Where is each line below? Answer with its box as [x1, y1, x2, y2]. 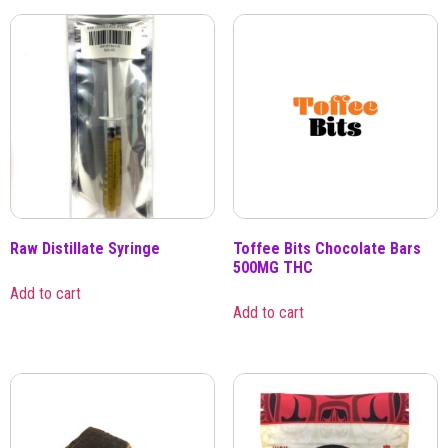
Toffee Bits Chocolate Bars [232, 239, 421, 259]
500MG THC [232, 258, 313, 278]
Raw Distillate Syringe [10, 239, 160, 259]
